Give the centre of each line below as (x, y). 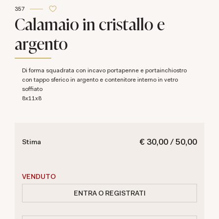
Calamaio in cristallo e (90, 23)
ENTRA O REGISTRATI (109, 193)
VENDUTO (39, 176)
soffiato (32, 89)
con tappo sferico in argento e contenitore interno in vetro (100, 80)
